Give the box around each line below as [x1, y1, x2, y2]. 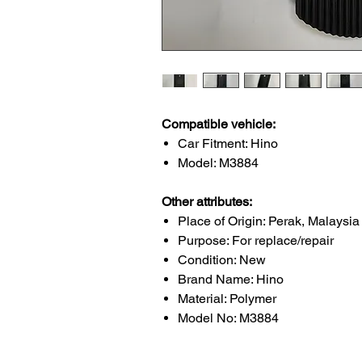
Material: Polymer [177, 291, 276, 306]
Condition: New [177, 252, 266, 267]
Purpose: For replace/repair [177, 233, 334, 248]
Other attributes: [161, 194, 252, 209]
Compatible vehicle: [161, 116, 276, 132]
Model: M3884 [177, 155, 259, 170]
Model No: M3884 [177, 310, 279, 326]
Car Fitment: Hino [177, 136, 278, 151]
